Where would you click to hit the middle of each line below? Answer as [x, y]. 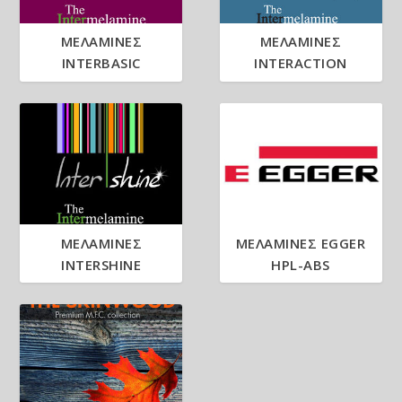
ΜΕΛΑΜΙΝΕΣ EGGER [301, 243]
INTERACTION [301, 63]
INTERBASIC [101, 63]
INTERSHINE [101, 264]
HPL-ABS [301, 264]
